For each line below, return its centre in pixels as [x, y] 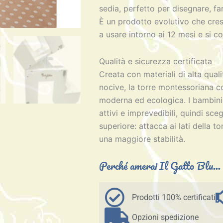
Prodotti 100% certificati [174, 197]
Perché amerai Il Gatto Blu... [160, 165]
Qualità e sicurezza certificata [156, 61]
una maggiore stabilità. [142, 139]
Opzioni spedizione [166, 217]
